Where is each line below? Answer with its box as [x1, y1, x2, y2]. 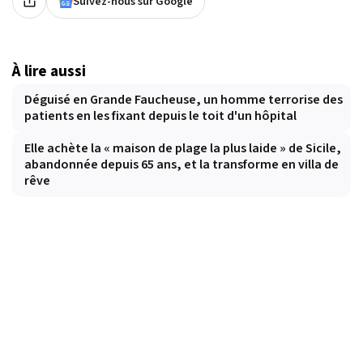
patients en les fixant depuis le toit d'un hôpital [24, 106, 297, 125]
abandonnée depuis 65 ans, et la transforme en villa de [24, 155, 339, 173]
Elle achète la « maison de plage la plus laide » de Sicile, [24, 139, 341, 157]
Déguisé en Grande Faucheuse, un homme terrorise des [24, 90, 343, 109]
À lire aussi [12, 59, 86, 83]
